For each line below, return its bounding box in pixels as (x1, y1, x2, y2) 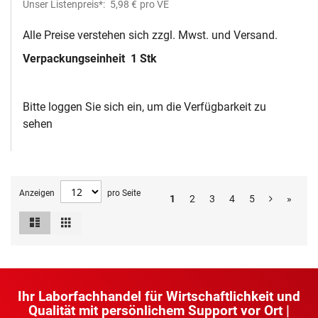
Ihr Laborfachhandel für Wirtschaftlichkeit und (18, 288, 300, 305)
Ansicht (50, 217, 79, 228)
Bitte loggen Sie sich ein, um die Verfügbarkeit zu (23, 100, 266, 114)
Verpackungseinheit (23, 52, 128, 66)
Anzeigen (19, 188, 55, 199)
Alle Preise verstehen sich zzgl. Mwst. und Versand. (23, 28, 278, 43)
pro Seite (107, 188, 141, 199)
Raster (74, 213, 98, 224)
